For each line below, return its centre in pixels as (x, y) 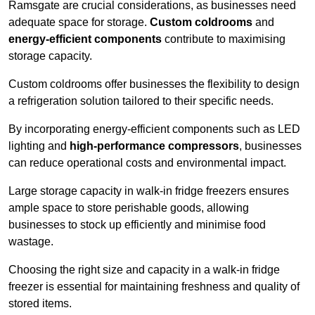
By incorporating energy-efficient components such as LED (154, 129)
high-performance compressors (154, 146)
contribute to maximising (224, 39)
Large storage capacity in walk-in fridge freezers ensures (149, 191)
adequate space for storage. (79, 22)
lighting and (39, 146)
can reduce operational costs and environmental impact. (149, 162)
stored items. (40, 303)
